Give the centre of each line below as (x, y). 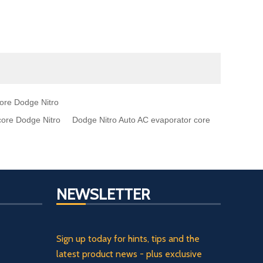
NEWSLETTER (103, 195)
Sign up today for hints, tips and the (128, 239)
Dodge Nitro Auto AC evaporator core (141, 120)
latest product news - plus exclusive (129, 254)
